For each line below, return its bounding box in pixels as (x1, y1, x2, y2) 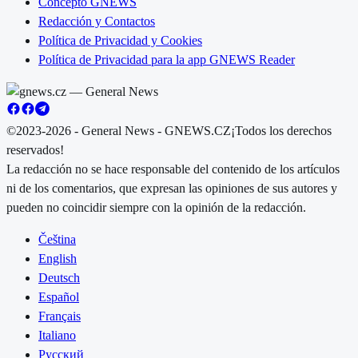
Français (38, 309, 81, 324)
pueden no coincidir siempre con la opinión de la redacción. (6, 201, 306, 215)
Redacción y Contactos (38, 14, 155, 29)
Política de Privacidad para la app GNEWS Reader (38, 53, 295, 67)
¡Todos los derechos (231, 124, 332, 138)
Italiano (38, 328, 76, 343)
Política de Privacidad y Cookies (38, 34, 202, 48)
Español (38, 290, 79, 304)
